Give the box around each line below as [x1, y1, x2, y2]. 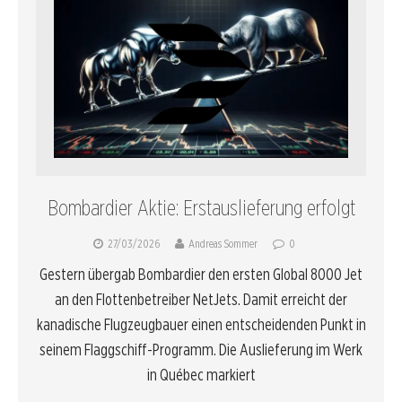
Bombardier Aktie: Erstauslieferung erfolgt [47, 195, 355, 222]
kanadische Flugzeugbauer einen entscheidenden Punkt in [36, 315, 366, 335]
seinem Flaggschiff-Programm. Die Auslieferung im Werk [39, 340, 363, 360]
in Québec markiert [146, 365, 256, 385]
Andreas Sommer [188, 237, 258, 251]
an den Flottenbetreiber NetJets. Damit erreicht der [55, 290, 347, 310]
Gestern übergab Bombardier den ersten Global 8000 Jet [39, 265, 363, 284]
